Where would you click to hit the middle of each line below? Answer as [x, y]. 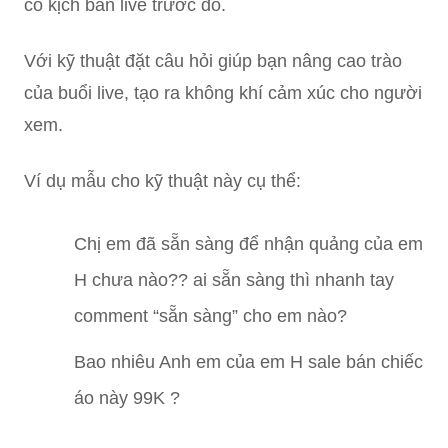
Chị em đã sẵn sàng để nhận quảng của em [248, 243]
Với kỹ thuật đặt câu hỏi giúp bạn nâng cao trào [213, 60]
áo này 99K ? [127, 397]
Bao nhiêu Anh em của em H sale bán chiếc [248, 361]
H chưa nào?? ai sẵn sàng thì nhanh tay [234, 279]
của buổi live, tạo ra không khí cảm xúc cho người [223, 92]
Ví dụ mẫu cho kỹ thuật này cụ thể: [162, 180]
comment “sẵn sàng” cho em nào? [210, 315]
